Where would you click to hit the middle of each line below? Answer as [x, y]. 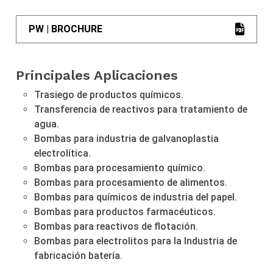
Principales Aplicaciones [97, 75]
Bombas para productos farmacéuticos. [125, 211]
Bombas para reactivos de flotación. [116, 226]
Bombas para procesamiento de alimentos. [131, 182]
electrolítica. [63, 153]
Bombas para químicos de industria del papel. [136, 197]
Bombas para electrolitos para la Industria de [136, 241]
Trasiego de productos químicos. [109, 94]
